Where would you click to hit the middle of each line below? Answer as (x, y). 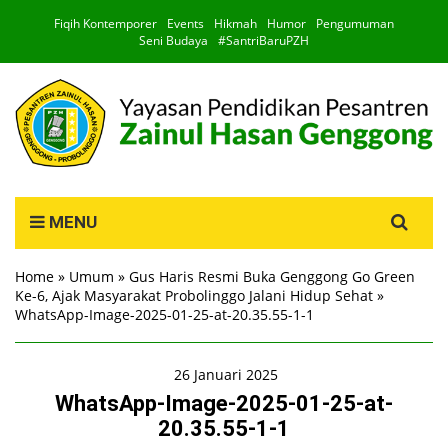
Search (395, 208)
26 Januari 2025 (226, 375)
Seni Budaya (173, 40)
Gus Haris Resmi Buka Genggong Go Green (272, 277)
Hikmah (235, 23)
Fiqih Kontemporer (105, 23)
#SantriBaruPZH (263, 40)
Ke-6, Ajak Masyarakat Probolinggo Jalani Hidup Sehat (194, 296)
